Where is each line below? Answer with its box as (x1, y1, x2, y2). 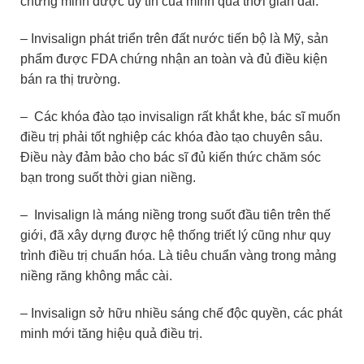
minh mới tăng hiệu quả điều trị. (20, 326, 202, 340)
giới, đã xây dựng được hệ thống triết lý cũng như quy (20, 227, 331, 242)
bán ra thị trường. (20, 72, 120, 87)
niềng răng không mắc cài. (20, 268, 172, 283)
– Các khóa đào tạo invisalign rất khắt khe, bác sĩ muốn (20, 109, 340, 123)
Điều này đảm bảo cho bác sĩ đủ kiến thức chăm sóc (20, 149, 321, 164)
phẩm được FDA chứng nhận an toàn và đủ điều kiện (20, 52, 327, 67)
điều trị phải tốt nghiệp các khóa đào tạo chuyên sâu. (20, 129, 326, 144)
